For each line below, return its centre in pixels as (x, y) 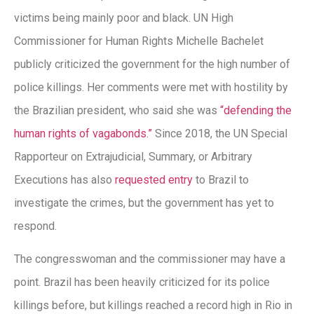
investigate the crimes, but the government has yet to (144, 203)
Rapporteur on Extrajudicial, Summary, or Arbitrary (133, 157)
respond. (35, 226)
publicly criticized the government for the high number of (152, 64)
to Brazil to (221, 180)
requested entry (154, 180)
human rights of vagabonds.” (83, 134)
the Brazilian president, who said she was (117, 111)
